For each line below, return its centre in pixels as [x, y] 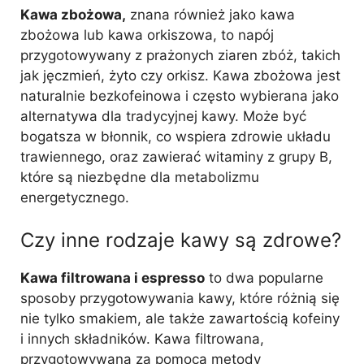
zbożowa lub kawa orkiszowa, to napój [147, 35]
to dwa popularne [264, 277]
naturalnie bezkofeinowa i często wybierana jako [180, 96]
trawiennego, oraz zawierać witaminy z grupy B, [176, 157]
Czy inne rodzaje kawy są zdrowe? [181, 240]
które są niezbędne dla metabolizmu [140, 177]
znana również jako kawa [210, 15]
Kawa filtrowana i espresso [113, 277]
